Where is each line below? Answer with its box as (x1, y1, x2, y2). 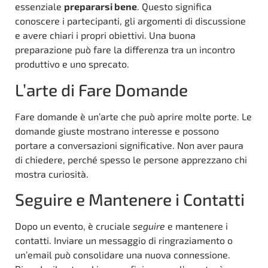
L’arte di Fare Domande (15, 79, 188, 100)
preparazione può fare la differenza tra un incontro (15, 44, 235, 56)
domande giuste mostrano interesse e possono (15, 124, 219, 136)
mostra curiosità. (15, 167, 89, 179)
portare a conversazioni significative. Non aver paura (15, 139, 243, 151)
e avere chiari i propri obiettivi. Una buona (15, 29, 196, 41)
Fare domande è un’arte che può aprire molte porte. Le (15, 110, 252, 122)
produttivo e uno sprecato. (15, 58, 129, 70)
